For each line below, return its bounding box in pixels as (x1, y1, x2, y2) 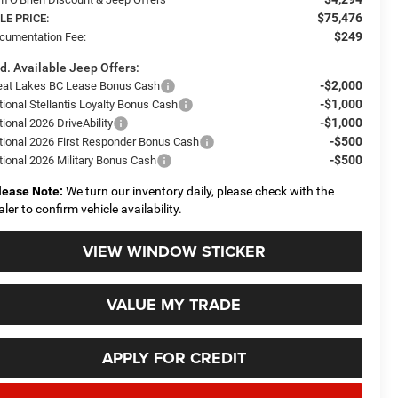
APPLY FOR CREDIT (101, 346, 246, 370)
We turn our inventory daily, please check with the (63, 183, 335, 198)
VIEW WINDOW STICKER (82, 239, 266, 263)
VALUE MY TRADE (107, 292, 241, 316)
